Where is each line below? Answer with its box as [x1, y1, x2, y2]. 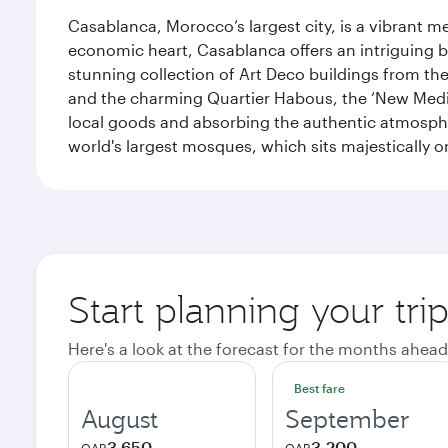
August [81, 403, 158, 435]
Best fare [294, 381, 345, 395]
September [285, 403, 410, 435]
